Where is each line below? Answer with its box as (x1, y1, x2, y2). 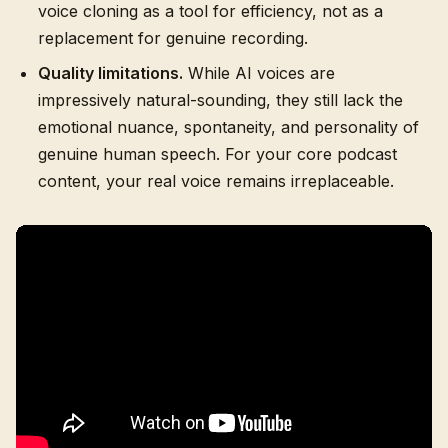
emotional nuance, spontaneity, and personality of (38, 117, 419, 137)
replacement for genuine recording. (38, 28, 308, 48)
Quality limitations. (38, 63, 183, 83)
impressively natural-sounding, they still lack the (38, 90, 403, 110)
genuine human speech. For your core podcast (38, 144, 397, 164)
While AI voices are (183, 63, 335, 83)
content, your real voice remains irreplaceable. (38, 171, 394, 191)
